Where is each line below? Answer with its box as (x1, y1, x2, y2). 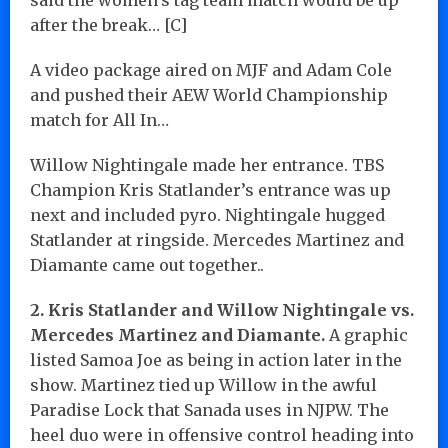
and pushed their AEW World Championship (30, 84, 388, 105)
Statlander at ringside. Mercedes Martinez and (30, 229, 404, 250)
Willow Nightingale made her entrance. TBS (30, 154, 384, 175)
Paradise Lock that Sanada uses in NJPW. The (30, 399, 389, 420)
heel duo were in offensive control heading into (30, 424, 414, 445)
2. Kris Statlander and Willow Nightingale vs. (30, 299, 414, 320)
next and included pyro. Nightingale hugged (30, 204, 385, 225)
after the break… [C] (30, 14, 187, 35)
